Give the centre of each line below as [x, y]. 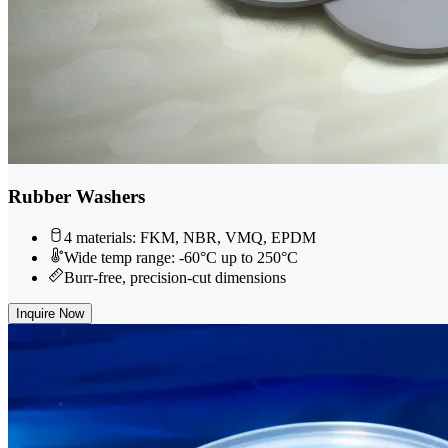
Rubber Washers [76, 197]
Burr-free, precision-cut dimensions [175, 278]
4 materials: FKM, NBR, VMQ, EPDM [190, 238]
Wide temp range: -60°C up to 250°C [181, 258]
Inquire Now [50, 314]
